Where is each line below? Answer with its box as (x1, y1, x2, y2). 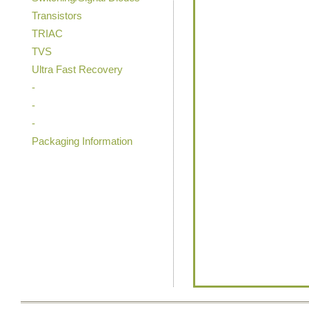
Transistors (32, 10, 82, 21)
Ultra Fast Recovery (32, 63, 123, 75)
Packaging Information (32, 135, 132, 147)
